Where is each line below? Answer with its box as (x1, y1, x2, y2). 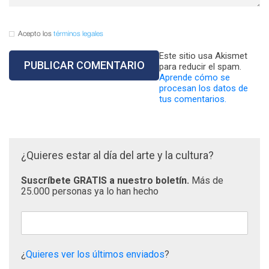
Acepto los (18, 29, 53, 38)
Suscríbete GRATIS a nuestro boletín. (21, 174, 192, 186)
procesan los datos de (159, 82, 248, 94)
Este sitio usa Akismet (159, 50, 247, 61)
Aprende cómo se (159, 71, 230, 83)
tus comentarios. (159, 93, 226, 104)
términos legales (53, 29, 103, 38)
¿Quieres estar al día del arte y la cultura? (21, 148, 214, 162)
